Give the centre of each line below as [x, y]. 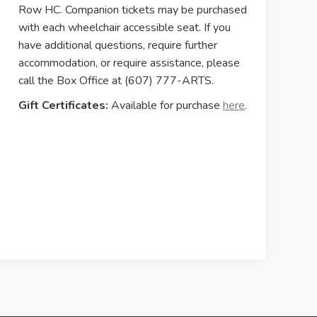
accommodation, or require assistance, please [129, 63]
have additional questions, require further [118, 45]
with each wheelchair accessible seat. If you [125, 28]
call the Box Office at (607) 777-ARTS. [116, 81]
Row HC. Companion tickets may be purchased [133, 10]
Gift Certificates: [63, 105]
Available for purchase [166, 105]
